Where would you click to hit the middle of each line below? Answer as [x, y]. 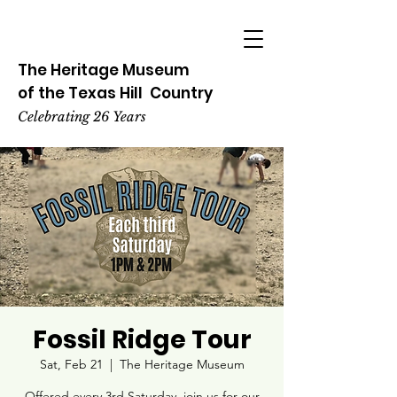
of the [43, 93]
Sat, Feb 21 [71, 364]
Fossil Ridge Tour [142, 340]
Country [179, 93]
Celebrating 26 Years [82, 117]
